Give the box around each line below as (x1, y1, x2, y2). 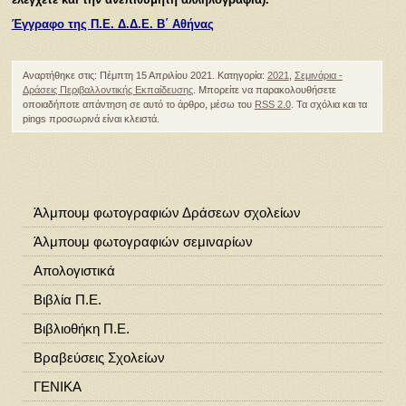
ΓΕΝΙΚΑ (33, 378, 82, 394)
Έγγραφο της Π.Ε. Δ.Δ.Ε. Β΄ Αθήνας (11, 16, 214, 31)
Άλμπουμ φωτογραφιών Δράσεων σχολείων (33, 204, 301, 220)
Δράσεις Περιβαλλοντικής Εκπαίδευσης (22, 83, 193, 95)
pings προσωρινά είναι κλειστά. (22, 112, 159, 124)
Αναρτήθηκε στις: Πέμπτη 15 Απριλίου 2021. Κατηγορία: (22, 69, 267, 81)
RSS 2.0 (254, 98, 291, 110)
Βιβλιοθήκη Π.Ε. (33, 320, 130, 336)
